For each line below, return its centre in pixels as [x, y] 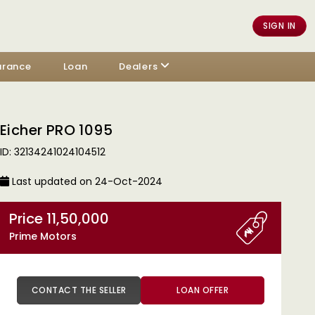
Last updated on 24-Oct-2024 [86, 181]
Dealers [139, 66]
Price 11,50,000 [78, 219]
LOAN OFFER [202, 290]
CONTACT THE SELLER [112, 290]
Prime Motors [43, 236]
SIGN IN [279, 25]
